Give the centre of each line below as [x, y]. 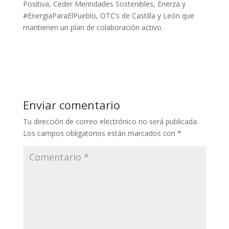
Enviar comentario [71, 105]
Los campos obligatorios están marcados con [100, 133]
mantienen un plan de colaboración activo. [93, 27]
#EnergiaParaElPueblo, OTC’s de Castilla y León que [108, 15]
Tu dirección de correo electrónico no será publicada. [110, 121]
